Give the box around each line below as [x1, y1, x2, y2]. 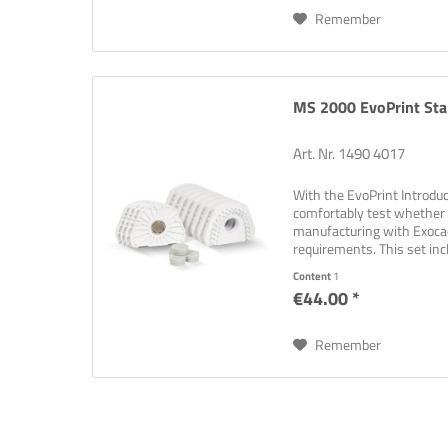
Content [293, 268, 334, 285]
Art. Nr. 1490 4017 [293, 142, 406, 166]
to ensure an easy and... [293, 256, 433, 278]
